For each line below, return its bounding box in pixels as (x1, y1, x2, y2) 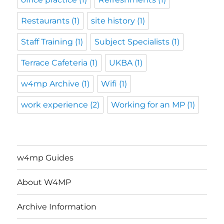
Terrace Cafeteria (21, 58, 88, 68)
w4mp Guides (17, 152, 74, 162)
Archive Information (17, 201, 97, 211)
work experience (21, 100, 88, 110)
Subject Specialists (94, 37, 170, 47)
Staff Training (21, 37, 73, 47)
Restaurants (21, 16, 70, 26)
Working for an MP (111, 100, 185, 110)
